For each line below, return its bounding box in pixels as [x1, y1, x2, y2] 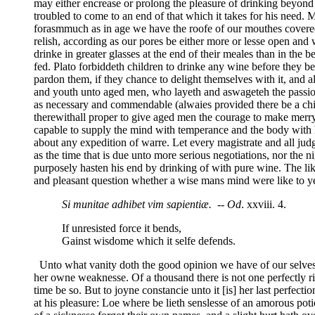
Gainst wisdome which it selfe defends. [62, 234, 236, 247]
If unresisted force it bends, [62, 221, 181, 234]
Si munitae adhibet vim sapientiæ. [62, 198, 212, 210]
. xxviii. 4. [241, 198, 286, 210]
